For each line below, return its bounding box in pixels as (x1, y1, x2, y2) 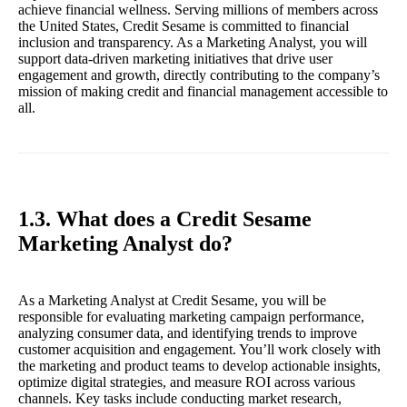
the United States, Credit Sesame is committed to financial (18, 17, 349, 34)
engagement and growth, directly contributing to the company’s (18, 66, 380, 83)
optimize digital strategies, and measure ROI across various (18, 374, 355, 391)
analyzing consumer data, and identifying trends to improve (18, 325, 357, 342)
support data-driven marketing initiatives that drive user (18, 50, 333, 66)
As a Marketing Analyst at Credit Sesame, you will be (18, 293, 326, 309)
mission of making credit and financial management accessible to (18, 83, 388, 99)
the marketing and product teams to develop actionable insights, (18, 358, 381, 374)
